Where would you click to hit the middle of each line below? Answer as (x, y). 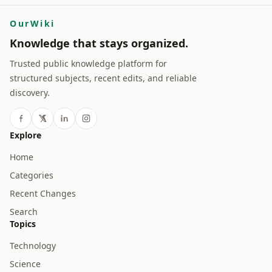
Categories (32, 175)
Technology (33, 246)
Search (24, 212)
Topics (23, 224)
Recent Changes (43, 193)
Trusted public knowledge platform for (88, 63)
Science (25, 264)
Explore (25, 135)
